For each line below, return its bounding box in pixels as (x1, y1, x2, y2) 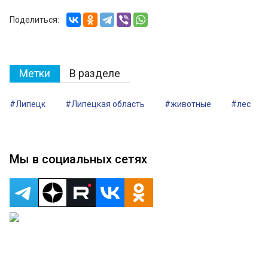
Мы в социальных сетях (10, 151, 147, 166)
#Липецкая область (65, 99, 145, 109)
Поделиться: (10, 14, 59, 25)
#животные (165, 99, 211, 109)
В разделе (69, 66, 120, 80)
